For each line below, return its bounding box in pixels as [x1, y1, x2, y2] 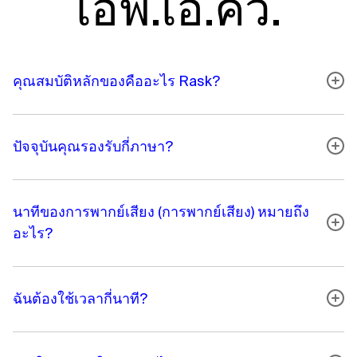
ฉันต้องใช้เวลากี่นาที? [13, 289, 147, 307]
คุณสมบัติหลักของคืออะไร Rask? [13, 72, 220, 89]
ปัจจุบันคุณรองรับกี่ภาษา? [13, 137, 173, 155]
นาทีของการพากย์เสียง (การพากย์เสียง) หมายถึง [13, 202, 309, 220]
